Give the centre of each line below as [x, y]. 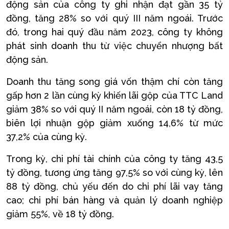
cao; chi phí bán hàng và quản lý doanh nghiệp [114, 200]
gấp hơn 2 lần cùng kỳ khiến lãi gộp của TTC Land [114, 96]
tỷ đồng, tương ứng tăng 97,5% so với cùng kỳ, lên [114, 173]
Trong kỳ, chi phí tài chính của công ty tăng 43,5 [114, 159]
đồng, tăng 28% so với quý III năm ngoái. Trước [114, 18]
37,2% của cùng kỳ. [47, 137]
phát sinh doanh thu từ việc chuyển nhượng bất [114, 46]
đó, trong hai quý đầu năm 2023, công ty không [114, 32]
